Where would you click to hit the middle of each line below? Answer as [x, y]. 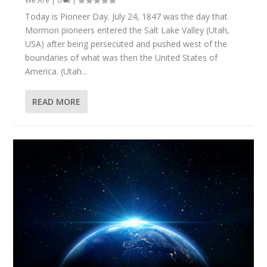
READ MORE [57, 102]
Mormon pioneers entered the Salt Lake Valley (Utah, [128, 30]
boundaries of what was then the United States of [122, 58]
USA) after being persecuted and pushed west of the [126, 44]
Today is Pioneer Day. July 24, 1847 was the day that [127, 17]
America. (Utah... [56, 72]
